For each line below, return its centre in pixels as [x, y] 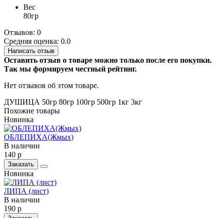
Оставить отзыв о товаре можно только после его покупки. [108, 60]
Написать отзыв [31, 51]
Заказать [21, 164]
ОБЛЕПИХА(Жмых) [39, 137]
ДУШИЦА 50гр [30, 102]
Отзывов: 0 [22, 33]
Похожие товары [32, 111]
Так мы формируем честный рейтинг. [70, 69]
